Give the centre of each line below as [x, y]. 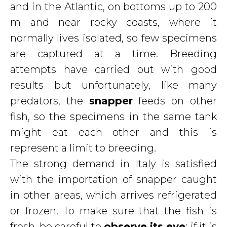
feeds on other [175, 101]
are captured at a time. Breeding [113, 54]
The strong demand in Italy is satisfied [113, 164]
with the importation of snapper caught [113, 179]
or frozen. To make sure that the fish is [113, 211]
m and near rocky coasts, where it [113, 22]
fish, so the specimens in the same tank [113, 117]
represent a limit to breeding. [83, 148]
